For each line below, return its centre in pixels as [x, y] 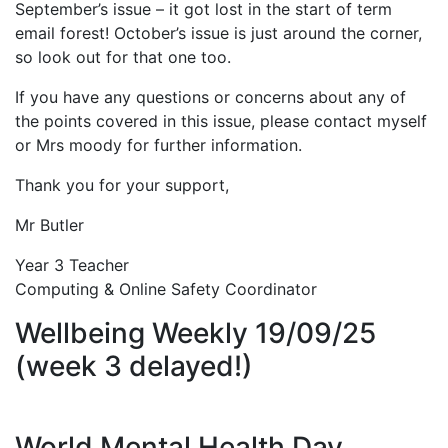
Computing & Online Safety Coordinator [166, 289]
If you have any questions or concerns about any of [210, 97]
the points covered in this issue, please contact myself [221, 121]
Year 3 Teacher [72, 265]
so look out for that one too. [123, 57]
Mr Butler [49, 225]
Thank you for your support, [122, 185]
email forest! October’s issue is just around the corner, [218, 33]
